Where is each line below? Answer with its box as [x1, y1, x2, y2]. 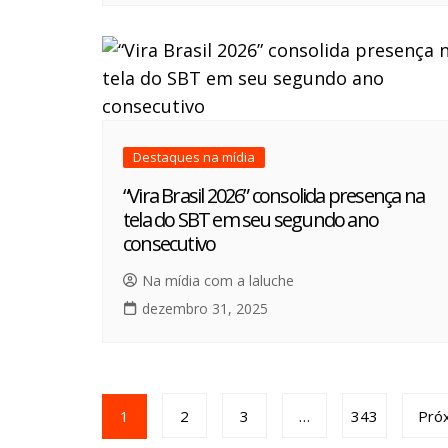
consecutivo [123, 230, 216, 258]
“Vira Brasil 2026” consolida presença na [123, 182, 424, 210]
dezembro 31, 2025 [142, 299, 268, 319]
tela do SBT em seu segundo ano [123, 206, 378, 234]
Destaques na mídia [133, 148, 255, 167]
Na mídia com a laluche [142, 271, 294, 291]
